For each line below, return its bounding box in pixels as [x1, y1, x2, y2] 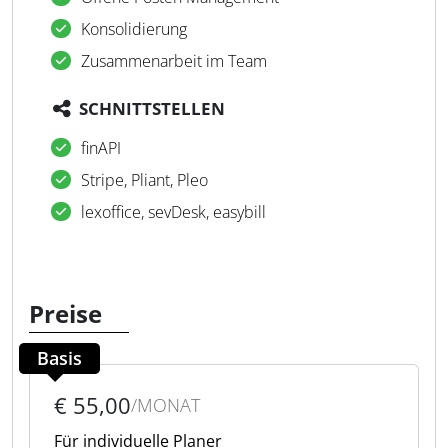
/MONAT [131, 393, 200, 417]
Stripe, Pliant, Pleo [81, 169, 208, 191]
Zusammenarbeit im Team [81, 50, 267, 72]
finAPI [81, 137, 121, 159]
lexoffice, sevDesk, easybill [81, 201, 266, 223]
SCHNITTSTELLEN [79, 97, 225, 120]
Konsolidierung [81, 18, 187, 40]
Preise [29, 297, 102, 330]
